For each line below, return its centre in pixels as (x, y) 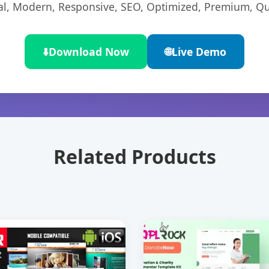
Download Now (89, 52)
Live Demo (199, 52)
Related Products (134, 157)
